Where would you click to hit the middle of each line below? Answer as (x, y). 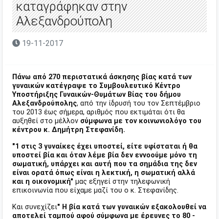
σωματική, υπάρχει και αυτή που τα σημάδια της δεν (105, 164)
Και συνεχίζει (35, 207)
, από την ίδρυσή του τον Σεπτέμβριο (139, 104)
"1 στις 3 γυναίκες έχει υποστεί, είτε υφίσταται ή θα (105, 147)
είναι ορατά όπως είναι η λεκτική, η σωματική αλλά (104, 173)
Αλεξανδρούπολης (44, 104)
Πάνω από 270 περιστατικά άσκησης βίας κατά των (102, 77)
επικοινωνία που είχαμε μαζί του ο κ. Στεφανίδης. (95, 191)
